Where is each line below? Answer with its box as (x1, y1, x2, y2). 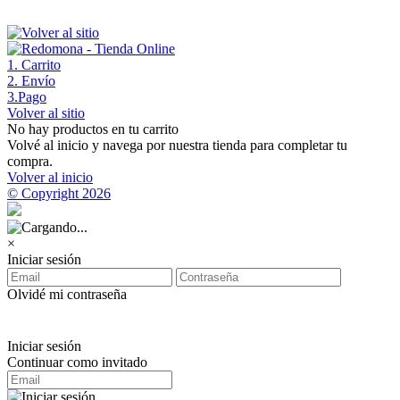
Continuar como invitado (7, 354, 147, 370)
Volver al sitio (7, 105, 85, 121)
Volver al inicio (7, 170, 93, 185)
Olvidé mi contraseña (7, 287, 127, 302)
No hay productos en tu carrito (7, 121, 179, 137)
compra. (7, 154, 53, 169)
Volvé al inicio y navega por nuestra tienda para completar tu (7, 137, 347, 153)
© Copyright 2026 (7, 186, 111, 201)
